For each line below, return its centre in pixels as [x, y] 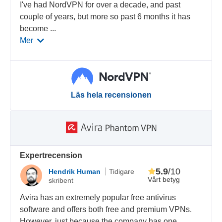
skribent [61, 180]
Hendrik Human [76, 171]
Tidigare [122, 171]
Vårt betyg [164, 180]
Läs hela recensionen [111, 95]
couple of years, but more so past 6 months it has [105, 16]
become [35, 28]
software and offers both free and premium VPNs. [106, 210]
